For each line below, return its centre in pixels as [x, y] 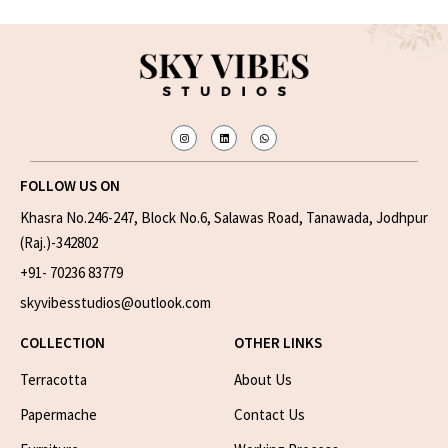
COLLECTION [63, 343]
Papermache [59, 415]
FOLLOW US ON [70, 186]
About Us [263, 380]
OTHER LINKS [278, 343]
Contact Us [269, 415]
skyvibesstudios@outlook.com [116, 303]
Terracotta [54, 380]
